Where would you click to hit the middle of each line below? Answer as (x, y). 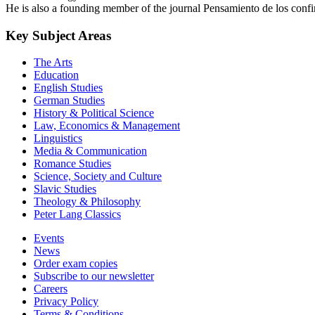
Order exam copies (76, 264)
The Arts (53, 63)
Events (49, 238)
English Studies (68, 88)
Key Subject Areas (58, 35)
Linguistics (58, 139)
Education (56, 75)
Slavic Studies (65, 189)
